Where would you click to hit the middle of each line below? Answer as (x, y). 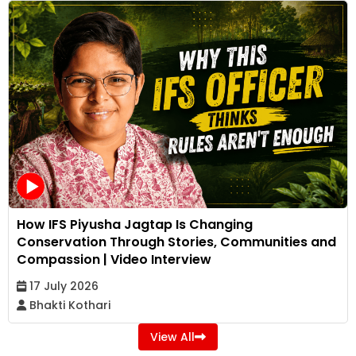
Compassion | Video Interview (114, 259)
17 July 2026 (62, 286)
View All (172, 337)
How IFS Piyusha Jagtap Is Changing (135, 224)
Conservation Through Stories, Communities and (176, 242)
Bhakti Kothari (68, 305)
